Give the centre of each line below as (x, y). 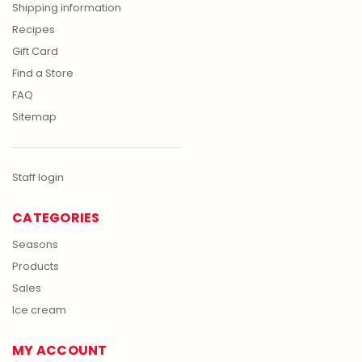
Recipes (34, 30)
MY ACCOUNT (60, 351)
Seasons (35, 245)
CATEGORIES (56, 218)
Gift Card (35, 52)
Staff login (38, 178)
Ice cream (39, 310)
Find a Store (43, 74)
